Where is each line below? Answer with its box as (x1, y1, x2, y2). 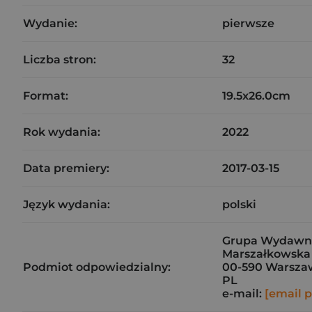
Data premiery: (23, 162, 109, 175)
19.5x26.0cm (222, 89, 290, 102)
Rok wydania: (23, 125, 100, 139)
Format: (23, 89, 68, 102)
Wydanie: (23, 17, 77, 30)
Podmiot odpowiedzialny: (23, 260, 171, 274)
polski (222, 198, 256, 211)
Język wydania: (23, 198, 110, 211)
